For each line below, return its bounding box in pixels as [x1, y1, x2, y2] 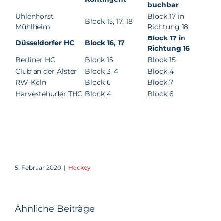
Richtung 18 [147, 22, 188, 31]
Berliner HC [15, 55, 55, 64]
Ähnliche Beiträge [15, 203, 95, 214]
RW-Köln [15, 78, 46, 87]
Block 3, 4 [85, 67, 118, 75]
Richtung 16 [147, 44, 190, 53]
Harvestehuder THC [15, 89, 82, 98]
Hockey [68, 164, 91, 171]
